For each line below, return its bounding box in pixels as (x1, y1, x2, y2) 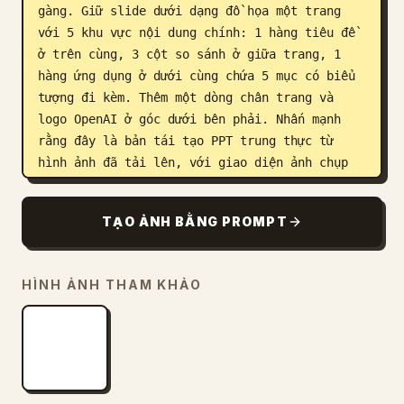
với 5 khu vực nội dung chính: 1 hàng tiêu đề (38, 25, 355, 40)
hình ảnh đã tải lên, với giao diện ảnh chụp (38, 155, 348, 170)
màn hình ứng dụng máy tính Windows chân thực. (38, 177, 363, 191)
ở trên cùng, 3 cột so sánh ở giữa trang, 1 (38, 47, 341, 61)
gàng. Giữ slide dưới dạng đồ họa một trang (38, 4, 341, 18)
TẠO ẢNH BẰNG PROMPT (102, 214, 288, 229)
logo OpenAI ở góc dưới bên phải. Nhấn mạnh (38, 112, 341, 126)
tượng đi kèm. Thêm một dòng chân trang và (38, 90, 334, 105)
